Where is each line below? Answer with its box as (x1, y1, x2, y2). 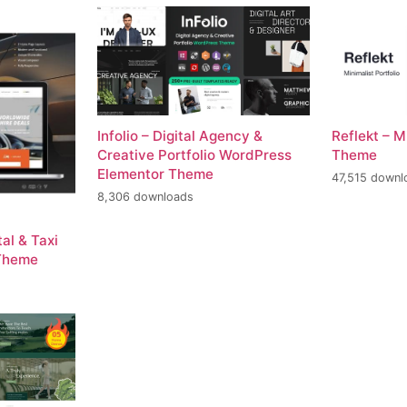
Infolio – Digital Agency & (96, 126, 263, 144)
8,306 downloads (96, 190, 194, 204)
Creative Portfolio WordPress (96, 145, 292, 164)
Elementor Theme (96, 164, 213, 183)
